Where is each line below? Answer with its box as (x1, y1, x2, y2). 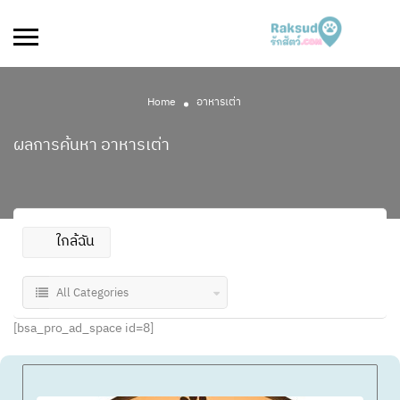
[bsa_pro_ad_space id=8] (13, 318, 154, 338)
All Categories (56, 283, 129, 303)
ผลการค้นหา (13, 132, 101, 159)
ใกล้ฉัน (55, 229, 95, 254)
